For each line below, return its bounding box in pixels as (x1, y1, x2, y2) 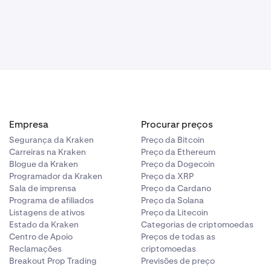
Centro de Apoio (8, 230, 73, 242)
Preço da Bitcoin (141, 134, 205, 145)
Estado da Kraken (8, 218, 79, 230)
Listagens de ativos (8, 206, 85, 218)
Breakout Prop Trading (8, 255, 97, 266)
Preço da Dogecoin (141, 158, 215, 169)
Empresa (8, 117, 48, 131)
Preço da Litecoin (141, 206, 209, 218)
